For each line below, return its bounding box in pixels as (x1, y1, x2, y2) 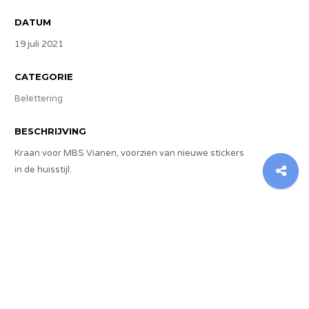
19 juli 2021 (14, 39, 63, 50)
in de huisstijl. (14, 164, 72, 175)
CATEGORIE (14, 71, 73, 82)
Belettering (14, 93, 63, 104)
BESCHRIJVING (14, 126, 86, 137)
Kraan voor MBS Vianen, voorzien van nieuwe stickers (14, 148, 244, 159)
